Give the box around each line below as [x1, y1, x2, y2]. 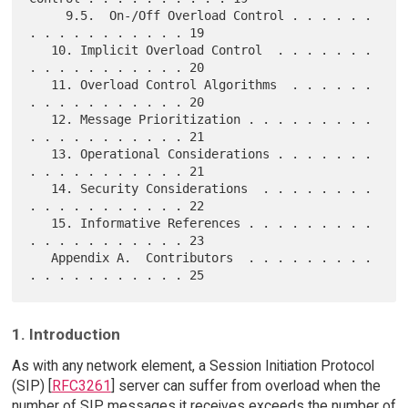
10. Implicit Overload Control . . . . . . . [29, 43, 52, 58]
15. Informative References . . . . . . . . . [29, 216, 52, 231]
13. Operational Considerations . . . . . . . [29, 147, 52, 162]
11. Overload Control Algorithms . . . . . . [29, 77, 52, 93]
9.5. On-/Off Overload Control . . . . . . [29, 8, 66, 24]
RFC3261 [51, 377, 111, 395]
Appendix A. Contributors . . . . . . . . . [29, 250, 52, 266]
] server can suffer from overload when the [110, 377, 381, 395]
